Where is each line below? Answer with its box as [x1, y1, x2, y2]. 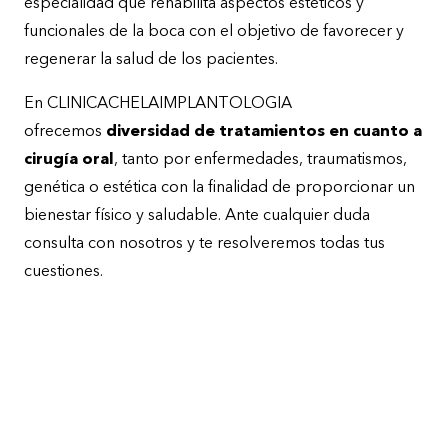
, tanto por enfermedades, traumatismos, [114, 152, 407, 169]
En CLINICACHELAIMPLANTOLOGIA [24, 96, 292, 113]
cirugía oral [24, 152, 114, 169]
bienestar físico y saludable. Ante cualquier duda [24, 208, 370, 225]
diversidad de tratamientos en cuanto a [106, 124, 422, 141]
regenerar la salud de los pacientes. [24, 52, 278, 69]
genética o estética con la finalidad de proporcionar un [24, 180, 415, 197]
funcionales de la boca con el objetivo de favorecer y [24, 24, 404, 41]
